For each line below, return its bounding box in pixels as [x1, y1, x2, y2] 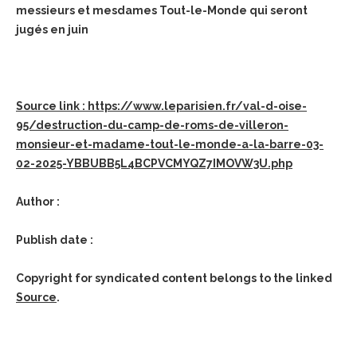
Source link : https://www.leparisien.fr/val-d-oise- [16, 100, 307, 112]
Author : [16, 195, 60, 208]
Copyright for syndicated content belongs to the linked [16, 272, 332, 284]
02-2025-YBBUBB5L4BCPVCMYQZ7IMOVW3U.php [16, 157, 292, 170]
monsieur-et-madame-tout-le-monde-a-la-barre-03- [16, 138, 324, 151]
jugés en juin [16, 23, 88, 36]
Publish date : [16, 233, 93, 246]
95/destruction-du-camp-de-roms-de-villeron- [16, 119, 288, 131]
